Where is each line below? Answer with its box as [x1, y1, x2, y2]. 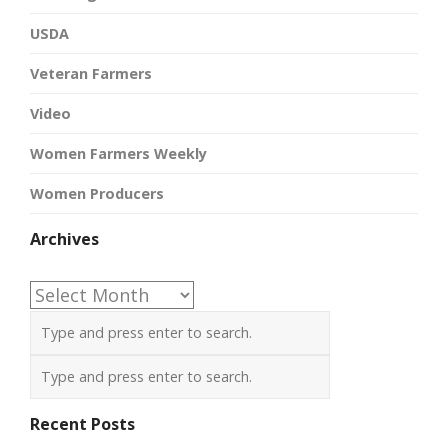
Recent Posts [30, 413, 135, 436]
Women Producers [30, 184, 164, 204]
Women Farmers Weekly [30, 144, 207, 164]
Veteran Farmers [30, 64, 152, 84]
